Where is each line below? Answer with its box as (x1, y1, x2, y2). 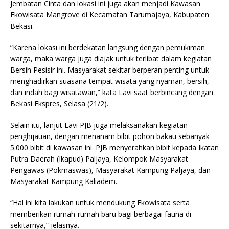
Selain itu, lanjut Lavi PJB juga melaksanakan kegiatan (10, 120, 188, 130)
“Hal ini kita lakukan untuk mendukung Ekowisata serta (10, 198, 190, 208)
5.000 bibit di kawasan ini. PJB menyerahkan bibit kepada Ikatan (10, 143, 219, 152)
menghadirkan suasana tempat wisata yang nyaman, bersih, (10, 76, 209, 86)
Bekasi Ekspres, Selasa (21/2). (10, 99, 108, 108)
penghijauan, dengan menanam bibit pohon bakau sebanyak (10, 131, 210, 141)
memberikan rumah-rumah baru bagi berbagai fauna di (10, 209, 191, 219)
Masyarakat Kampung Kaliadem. (10, 176, 117, 186)
